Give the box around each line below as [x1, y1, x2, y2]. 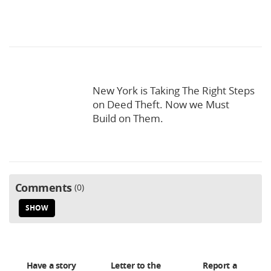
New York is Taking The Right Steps [93, 83, 255, 98]
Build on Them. [93, 111, 163, 126]
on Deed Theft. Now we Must [93, 97, 229, 112]
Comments [15, 180, 72, 196]
